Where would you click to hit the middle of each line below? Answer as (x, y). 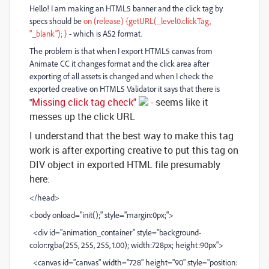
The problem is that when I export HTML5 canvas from (121, 51)
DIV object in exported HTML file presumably (125, 165)
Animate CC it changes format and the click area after (119, 63)
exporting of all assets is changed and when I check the (121, 76)
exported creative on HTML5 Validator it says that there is (125, 89)
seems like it (182, 102)
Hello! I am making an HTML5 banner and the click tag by (126, 8)
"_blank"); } (48, 33)
